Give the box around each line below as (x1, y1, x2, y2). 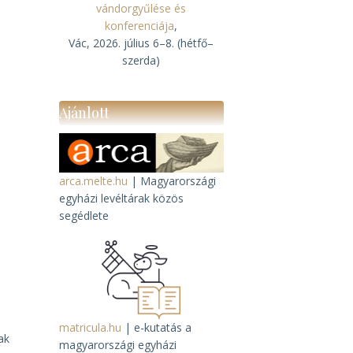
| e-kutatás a (121, 320, 191, 335)
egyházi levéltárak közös (58, 191, 184, 206)
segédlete (58, 208, 109, 223)
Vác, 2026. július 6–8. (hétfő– (69, 35, 214, 50)
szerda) (122, 53, 161, 68)
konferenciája (105, 18, 175, 33)
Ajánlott (58, 103, 110, 122)
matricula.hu (58, 320, 121, 335)
